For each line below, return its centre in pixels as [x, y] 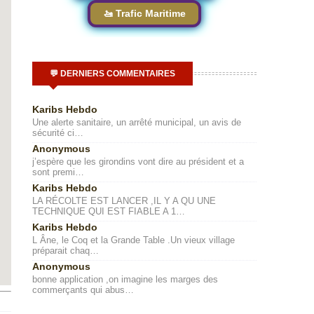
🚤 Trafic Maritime [144, 13]
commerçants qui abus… [83, 290]
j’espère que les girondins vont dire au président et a [138, 162]
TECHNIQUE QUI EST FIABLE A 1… [109, 211]
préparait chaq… [66, 251]
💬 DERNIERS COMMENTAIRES [112, 74]
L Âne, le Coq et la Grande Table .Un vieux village [134, 240]
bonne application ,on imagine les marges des [125, 279]
